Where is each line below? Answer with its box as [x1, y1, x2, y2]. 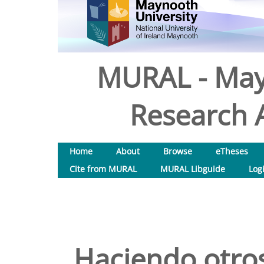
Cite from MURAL [70, 163, 137, 174]
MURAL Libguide [160, 163, 225, 174]
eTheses [216, 146, 248, 157]
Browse [163, 146, 192, 157]
